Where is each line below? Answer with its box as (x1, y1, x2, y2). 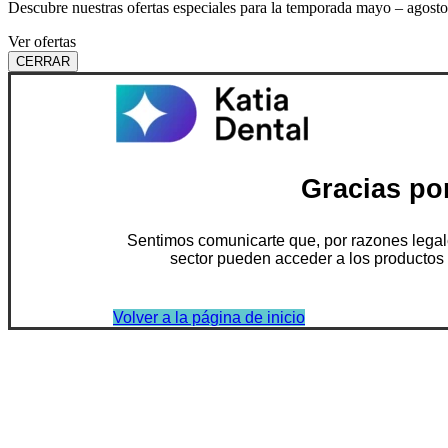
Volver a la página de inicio (113, 308, 305, 326)
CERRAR (16, 53, 70, 69)
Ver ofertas (8, 32, 76, 50)
